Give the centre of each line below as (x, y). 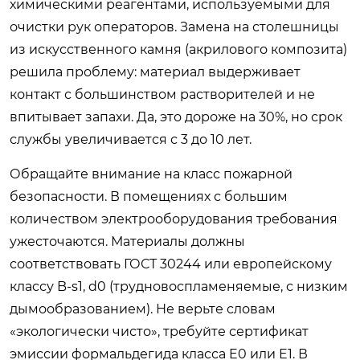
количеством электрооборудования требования (174, 219)
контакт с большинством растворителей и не (162, 94)
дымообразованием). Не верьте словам (143, 309)
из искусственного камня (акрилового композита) (178, 49)
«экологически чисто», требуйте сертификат (159, 331)
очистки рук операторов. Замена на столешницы (174, 27)
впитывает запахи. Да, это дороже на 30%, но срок (176, 117)
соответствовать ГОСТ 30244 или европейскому (171, 264)
